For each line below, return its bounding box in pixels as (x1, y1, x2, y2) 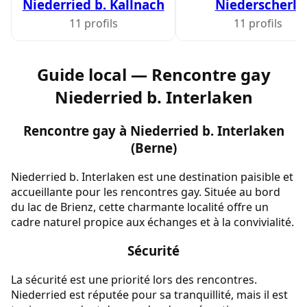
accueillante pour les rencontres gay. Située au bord (11, 184, 280, 199)
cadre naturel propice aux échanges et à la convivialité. (11, 214, 294, 230)
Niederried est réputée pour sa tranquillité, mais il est (11, 287, 288, 303)
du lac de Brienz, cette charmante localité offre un (11, 199, 269, 214)
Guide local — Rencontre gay (36, 62, 271, 86)
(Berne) (130, 138, 177, 156)
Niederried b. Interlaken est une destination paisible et (11, 169, 293, 184)
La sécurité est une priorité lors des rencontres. (11, 272, 257, 288)
